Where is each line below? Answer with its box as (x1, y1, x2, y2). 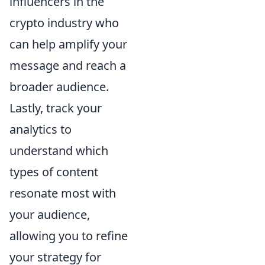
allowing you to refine (9, 228, 128, 244)
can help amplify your (9, 36, 127, 53)
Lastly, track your (9, 100, 102, 117)
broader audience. (9, 79, 109, 95)
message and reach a (9, 57, 126, 74)
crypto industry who (9, 15, 119, 31)
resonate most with (9, 185, 116, 202)
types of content (9, 164, 98, 180)
